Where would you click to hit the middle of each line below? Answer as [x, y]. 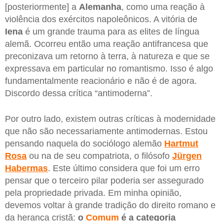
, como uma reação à [163, 7]
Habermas [26, 168]
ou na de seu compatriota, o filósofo [99, 156]
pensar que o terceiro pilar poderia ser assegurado [104, 181]
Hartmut [181, 144]
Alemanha [100, 7]
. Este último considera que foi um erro [124, 168]
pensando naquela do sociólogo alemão [85, 144]
